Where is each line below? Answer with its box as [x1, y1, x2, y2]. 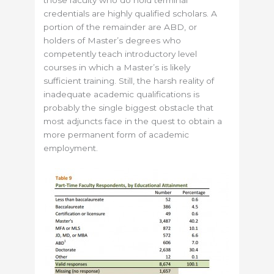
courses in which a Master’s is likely [43, 62, 191, 73]
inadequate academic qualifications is [43, 89, 200, 100]
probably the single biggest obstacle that [43, 103, 214, 113]
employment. [43, 143, 98, 154]
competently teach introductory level [43, 49, 198, 59]
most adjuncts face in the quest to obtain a [43, 116, 223, 127]
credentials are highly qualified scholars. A [43, 9, 218, 19]
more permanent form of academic [43, 130, 190, 140]
